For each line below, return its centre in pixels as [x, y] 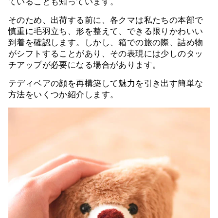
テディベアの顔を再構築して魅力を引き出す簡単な [106, 83]
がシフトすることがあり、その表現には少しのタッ [106, 54]
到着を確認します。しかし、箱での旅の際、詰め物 [106, 42]
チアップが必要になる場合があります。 [85, 65]
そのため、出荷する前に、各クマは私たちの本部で [106, 20]
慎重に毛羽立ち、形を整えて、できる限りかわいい [106, 31]
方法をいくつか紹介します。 [64, 94]
